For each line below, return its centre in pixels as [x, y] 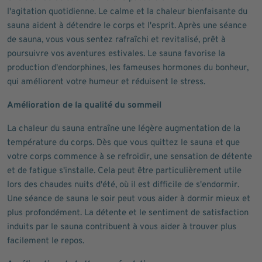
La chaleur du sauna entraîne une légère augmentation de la [124, 129]
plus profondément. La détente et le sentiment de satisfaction [128, 213]
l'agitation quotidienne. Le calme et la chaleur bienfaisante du [127, 12]
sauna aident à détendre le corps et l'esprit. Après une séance [127, 26]
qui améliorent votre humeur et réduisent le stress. [106, 82]
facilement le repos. [46, 241]
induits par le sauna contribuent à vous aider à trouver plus [122, 227]
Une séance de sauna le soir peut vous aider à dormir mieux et [129, 199]
